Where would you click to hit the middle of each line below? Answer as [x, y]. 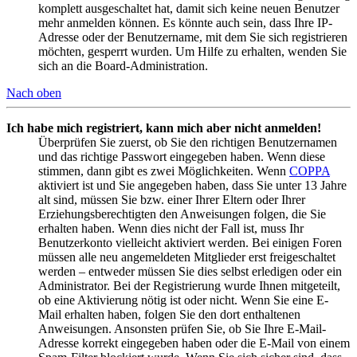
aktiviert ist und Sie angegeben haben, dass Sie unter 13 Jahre [192, 186]
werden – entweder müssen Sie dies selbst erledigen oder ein [190, 272]
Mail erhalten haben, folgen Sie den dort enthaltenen [169, 315]
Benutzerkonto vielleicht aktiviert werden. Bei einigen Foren [190, 243]
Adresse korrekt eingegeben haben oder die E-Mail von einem [194, 343]
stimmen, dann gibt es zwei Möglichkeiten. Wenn [164, 171]
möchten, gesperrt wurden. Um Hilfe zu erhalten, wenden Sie [192, 52]
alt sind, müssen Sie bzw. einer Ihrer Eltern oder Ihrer [172, 200]
